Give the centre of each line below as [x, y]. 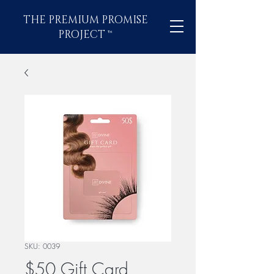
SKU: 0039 [42, 246]
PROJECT [83, 35]
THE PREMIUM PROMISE [86, 20]
